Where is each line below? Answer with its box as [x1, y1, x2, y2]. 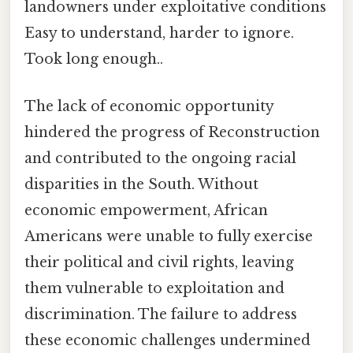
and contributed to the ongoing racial [24, 149, 296, 167]
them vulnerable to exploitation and [24, 279, 284, 297]
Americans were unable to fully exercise [24, 227, 313, 245]
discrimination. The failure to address [24, 305, 297, 323]
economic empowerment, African [24, 201, 268, 219]
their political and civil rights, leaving [24, 253, 294, 271]
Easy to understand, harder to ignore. [24, 24, 294, 43]
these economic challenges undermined [24, 331, 310, 349]
